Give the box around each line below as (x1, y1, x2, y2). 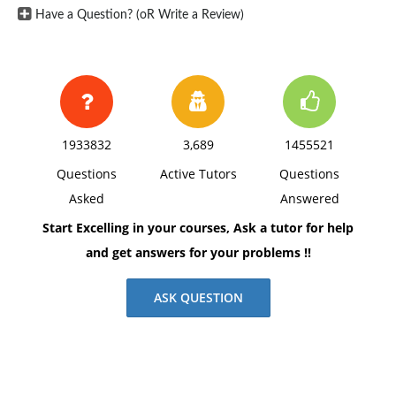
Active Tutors (159, 165, 237, 182)
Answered (279, 190, 339, 207)
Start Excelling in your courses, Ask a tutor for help (42, 219, 354, 236)
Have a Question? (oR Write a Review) (35, 9, 244, 21)
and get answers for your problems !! (85, 244, 311, 261)
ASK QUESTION (153, 289, 243, 306)
